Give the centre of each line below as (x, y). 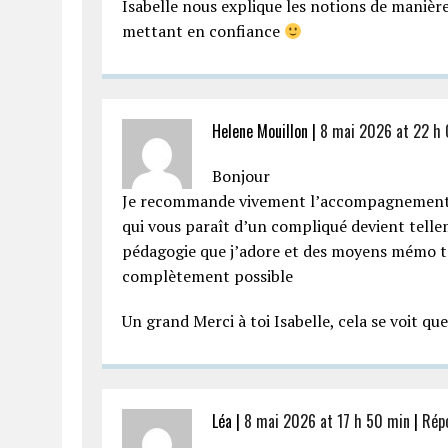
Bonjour (241, 176)
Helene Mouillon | (266, 131)
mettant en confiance (203, 31)
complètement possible (207, 276)
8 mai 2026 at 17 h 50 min (327, 421)
